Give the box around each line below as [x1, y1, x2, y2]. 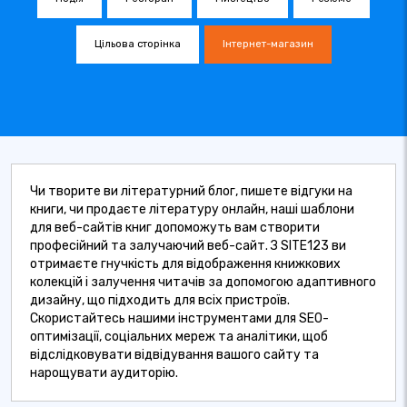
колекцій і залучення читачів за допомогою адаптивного [30, 274, 376, 290]
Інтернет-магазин [222, 38, 313, 50]
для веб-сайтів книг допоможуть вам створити [30, 220, 320, 235]
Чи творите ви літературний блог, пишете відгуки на [30, 184, 352, 199]
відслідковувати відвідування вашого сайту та [30, 347, 319, 362]
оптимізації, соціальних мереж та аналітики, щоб [30, 329, 328, 344]
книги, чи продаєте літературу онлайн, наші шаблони [30, 202, 354, 217]
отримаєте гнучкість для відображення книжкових [30, 256, 341, 272]
